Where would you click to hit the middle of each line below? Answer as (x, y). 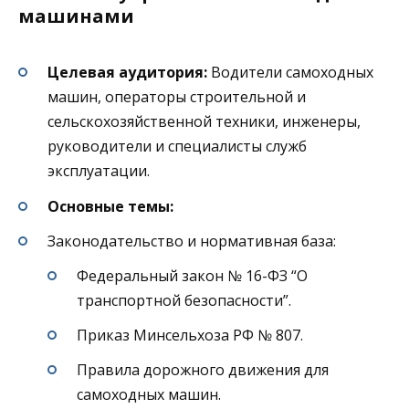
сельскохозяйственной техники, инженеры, (204, 122)
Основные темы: (110, 206)
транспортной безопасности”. (184, 301)
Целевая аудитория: (127, 73)
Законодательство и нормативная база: (192, 241)
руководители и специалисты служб (177, 147)
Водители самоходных (290, 73)
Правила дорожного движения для (203, 370)
